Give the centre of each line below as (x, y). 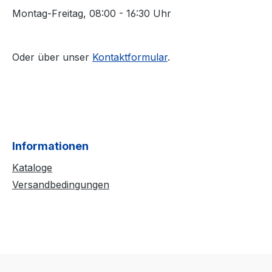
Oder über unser (52, 57)
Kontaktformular (130, 57)
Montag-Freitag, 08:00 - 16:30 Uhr (92, 14)
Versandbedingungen (61, 185)
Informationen (50, 146)
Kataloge (32, 168)
